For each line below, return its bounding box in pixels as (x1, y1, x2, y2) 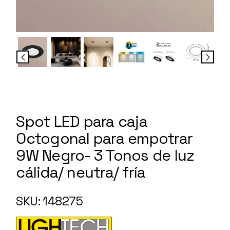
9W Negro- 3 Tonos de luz (16, 145, 195, 165)
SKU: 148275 (16, 193, 83, 209)
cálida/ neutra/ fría (16, 162, 146, 182)
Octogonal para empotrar (16, 128, 193, 148)
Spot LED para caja (16, 111, 147, 131)
